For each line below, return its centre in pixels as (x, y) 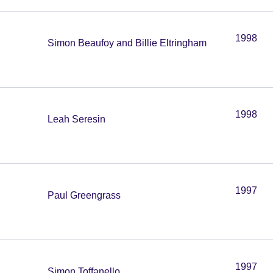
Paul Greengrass (84, 195)
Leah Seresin (76, 119)
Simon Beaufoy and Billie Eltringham (127, 43)
